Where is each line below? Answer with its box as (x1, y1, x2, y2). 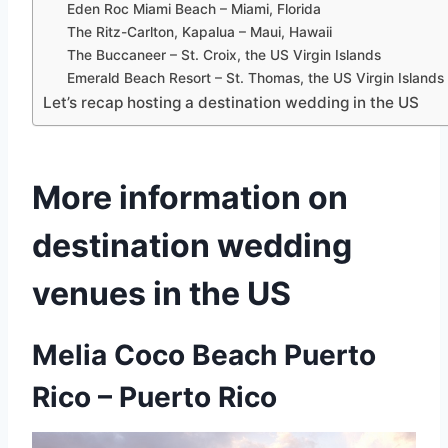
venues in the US (32, 274, 291, 314)
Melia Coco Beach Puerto (32, 338, 376, 373)
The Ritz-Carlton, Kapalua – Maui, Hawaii (67, 24, 333, 41)
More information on (32, 178, 348, 218)
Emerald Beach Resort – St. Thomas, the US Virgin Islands (67, 70, 445, 87)
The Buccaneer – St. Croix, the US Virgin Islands (67, 47, 382, 64)
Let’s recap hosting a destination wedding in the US (43, 93, 419, 113)
